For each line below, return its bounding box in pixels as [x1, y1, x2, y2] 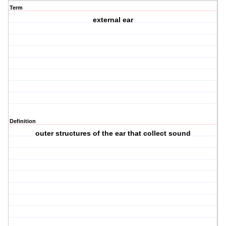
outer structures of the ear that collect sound [35, 129, 191, 138]
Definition [10, 118, 36, 125]
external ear [93, 16, 134, 24]
